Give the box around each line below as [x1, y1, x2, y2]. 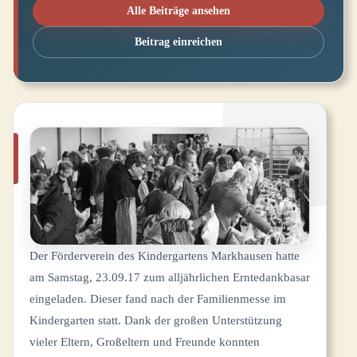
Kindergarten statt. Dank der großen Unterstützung [29, 314, 282, 328]
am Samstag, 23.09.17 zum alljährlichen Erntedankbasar [29, 271, 310, 284]
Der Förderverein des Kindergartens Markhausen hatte [29, 249, 300, 263]
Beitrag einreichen [135, 36, 222, 48]
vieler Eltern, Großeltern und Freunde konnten [29, 335, 260, 349]
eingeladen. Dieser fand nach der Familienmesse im [29, 292, 286, 306]
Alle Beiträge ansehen [127, 5, 230, 17]
